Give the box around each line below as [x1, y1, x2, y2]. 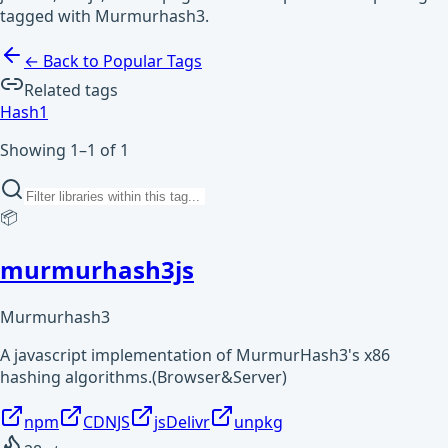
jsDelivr [154, 410, 210, 433]
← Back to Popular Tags [24, 49, 202, 72]
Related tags [24, 78, 118, 101]
